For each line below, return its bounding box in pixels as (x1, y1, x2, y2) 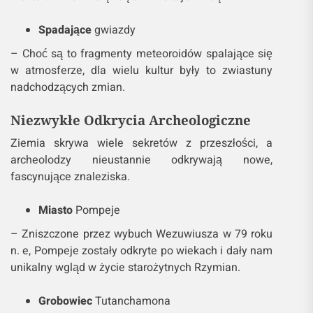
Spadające (38, 22, 92, 39)
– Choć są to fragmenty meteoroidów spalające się (10, 45, 273, 63)
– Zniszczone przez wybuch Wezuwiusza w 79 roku (10, 226, 273, 243)
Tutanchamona (92, 293, 170, 310)
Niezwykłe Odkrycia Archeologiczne (10, 111, 251, 129)
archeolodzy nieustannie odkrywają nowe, (10, 152, 273, 169)
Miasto (38, 202, 73, 219)
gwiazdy (92, 22, 136, 39)
